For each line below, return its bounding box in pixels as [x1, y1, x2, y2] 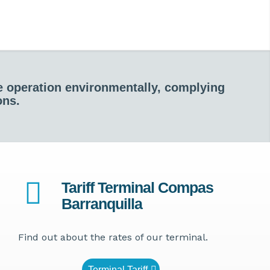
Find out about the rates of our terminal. [18, 231, 208, 243]
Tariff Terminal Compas [61, 178, 213, 196]
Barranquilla [61, 195, 142, 212]
